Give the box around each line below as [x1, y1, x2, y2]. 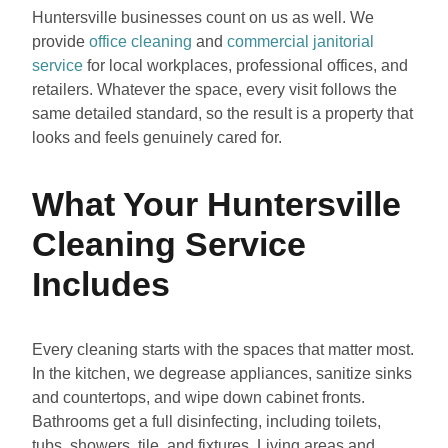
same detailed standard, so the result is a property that [32, 105, 413, 123]
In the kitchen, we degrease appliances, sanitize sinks [32, 365, 412, 383]
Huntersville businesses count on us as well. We [32, 9, 374, 27]
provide [32, 33, 89, 51]
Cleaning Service [32, 225, 306, 264]
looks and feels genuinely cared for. [32, 129, 282, 147]
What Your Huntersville [32, 185, 401, 224]
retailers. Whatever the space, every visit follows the [32, 81, 397, 99]
